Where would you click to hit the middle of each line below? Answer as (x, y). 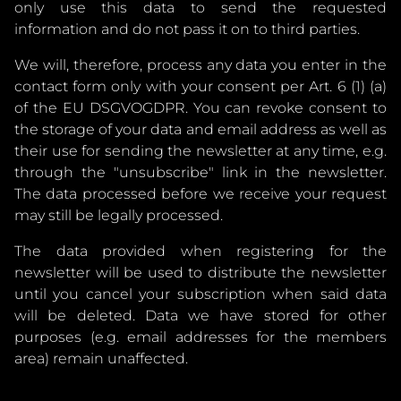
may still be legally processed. (119, 215)
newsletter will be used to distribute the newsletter (200, 273)
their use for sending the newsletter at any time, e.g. (200, 151)
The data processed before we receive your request (200, 194)
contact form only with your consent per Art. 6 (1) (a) (200, 86)
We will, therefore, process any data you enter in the (200, 65)
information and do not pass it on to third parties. (187, 29)
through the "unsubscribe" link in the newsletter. (200, 172)
